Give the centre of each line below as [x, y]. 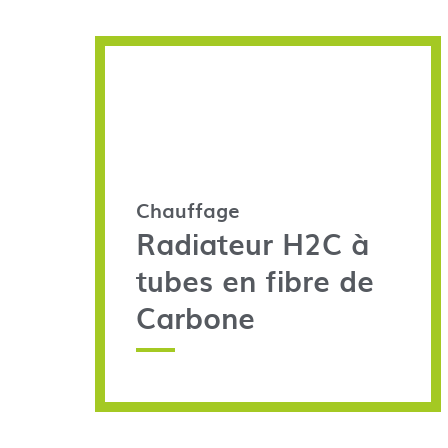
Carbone [195, 317]
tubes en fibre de [254, 280]
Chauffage [187, 210]
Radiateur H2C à [252, 243]
